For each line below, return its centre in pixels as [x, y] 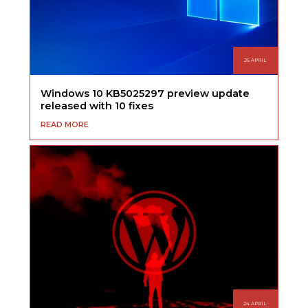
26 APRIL [255, 60]
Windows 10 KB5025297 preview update [145, 93]
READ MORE [65, 124]
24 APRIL [255, 303]
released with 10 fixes [97, 106]
